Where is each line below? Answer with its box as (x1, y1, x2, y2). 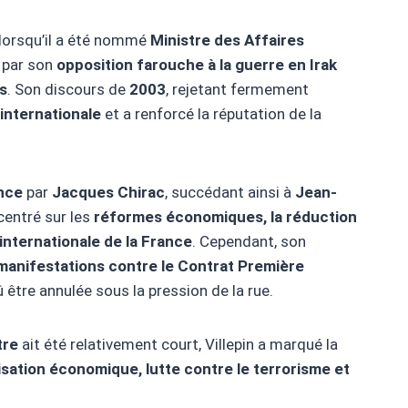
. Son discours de (7, 80, 129, 99)
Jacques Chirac (52, 183, 165, 202)
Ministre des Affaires (150, 31, 304, 50)
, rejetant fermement (166, 80, 309, 99)
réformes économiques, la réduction (94, 208, 357, 227)
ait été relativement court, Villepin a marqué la (18, 335, 338, 354)
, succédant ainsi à (165, 183, 295, 202)
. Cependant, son (192, 232, 306, 251)
